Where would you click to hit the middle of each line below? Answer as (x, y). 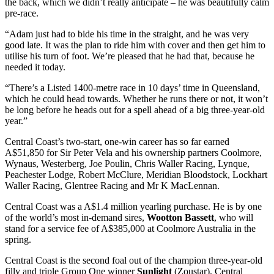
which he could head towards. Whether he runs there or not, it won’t (136, 99)
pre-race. (22, 13)
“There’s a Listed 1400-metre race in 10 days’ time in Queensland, (132, 88)
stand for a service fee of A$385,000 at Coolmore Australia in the (130, 229)
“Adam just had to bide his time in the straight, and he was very (127, 34)
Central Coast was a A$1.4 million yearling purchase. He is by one (133, 207)
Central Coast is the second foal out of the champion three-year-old (134, 261)
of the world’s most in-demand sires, (76, 218)
